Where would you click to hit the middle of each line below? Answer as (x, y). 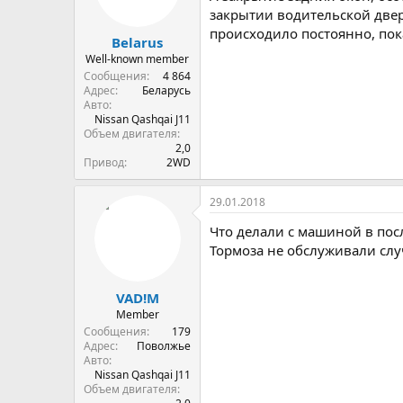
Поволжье (164, 345)
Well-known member (137, 59)
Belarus (137, 42)
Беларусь (166, 90)
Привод (104, 162)
